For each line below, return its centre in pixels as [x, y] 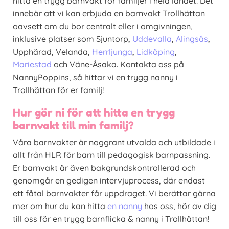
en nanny [125, 206]
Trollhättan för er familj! [58, 90]
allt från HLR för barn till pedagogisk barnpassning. [111, 155]
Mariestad [32, 64]
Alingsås [192, 39]
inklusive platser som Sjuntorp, [73, 39]
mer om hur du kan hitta [60, 206]
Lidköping [156, 51]
